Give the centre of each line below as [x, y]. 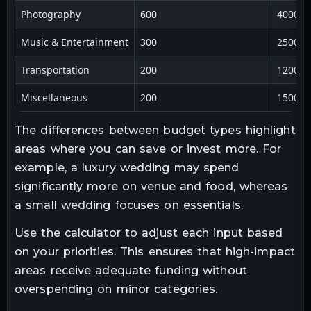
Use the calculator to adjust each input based [149, 233]
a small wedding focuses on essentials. [129, 205]
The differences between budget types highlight [155, 130]
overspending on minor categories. [116, 289]
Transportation [55, 69]
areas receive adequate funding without [131, 270]
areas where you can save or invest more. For [148, 149]
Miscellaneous [54, 97]
